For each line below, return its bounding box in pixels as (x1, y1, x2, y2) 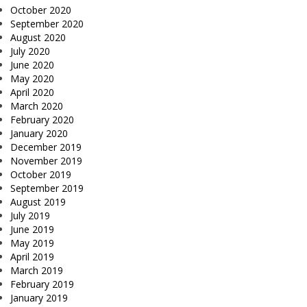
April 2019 (10, 250, 54, 264)
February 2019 (10, 278, 74, 291)
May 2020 (10, 72, 54, 86)
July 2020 (10, 45, 50, 58)
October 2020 (10, 3, 71, 17)
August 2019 (10, 195, 66, 209)
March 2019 (10, 264, 63, 278)
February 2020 (10, 113, 74, 127)
